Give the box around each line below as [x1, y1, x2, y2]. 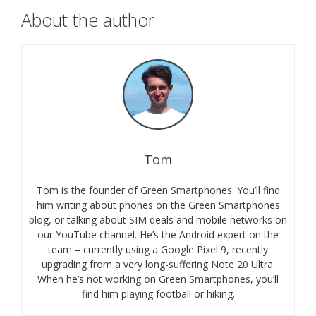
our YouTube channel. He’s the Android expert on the [37, 227, 279, 241]
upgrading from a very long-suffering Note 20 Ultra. [41, 257, 275, 271]
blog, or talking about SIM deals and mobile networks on [29, 212, 287, 226]
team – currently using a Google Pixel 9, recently [48, 242, 268, 256]
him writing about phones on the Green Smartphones [36, 197, 280, 212]
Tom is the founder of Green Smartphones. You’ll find [36, 183, 280, 197]
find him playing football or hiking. [81, 286, 235, 300]
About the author [21, 7, 154, 32]
